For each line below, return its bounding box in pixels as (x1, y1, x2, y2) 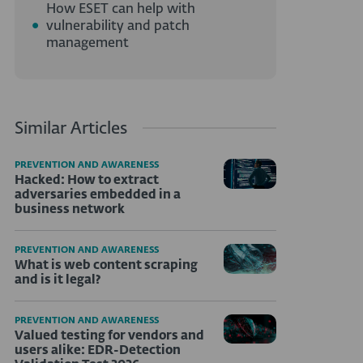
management (46, 36, 129, 50)
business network (15, 203, 125, 216)
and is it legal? (15, 273, 101, 286)
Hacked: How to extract (15, 173, 159, 186)
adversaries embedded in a (15, 188, 181, 201)
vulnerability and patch (46, 19, 190, 33)
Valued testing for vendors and (15, 329, 204, 342)
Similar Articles (15, 120, 127, 137)
